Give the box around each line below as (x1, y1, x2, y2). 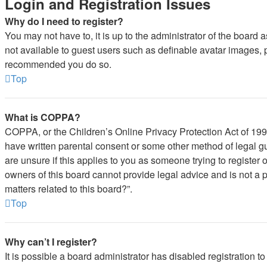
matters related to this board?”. (5, 182, 132, 195)
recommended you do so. (5, 57, 111, 71)
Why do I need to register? (5, 14, 123, 28)
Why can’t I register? (5, 235, 97, 249)
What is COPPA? (5, 110, 80, 124)
